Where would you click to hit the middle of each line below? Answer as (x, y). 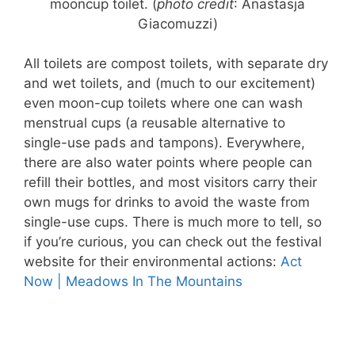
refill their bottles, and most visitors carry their (170, 183)
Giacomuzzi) (177, 23)
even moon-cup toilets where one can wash (163, 103)
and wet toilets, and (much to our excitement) (170, 84)
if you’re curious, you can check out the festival (173, 242)
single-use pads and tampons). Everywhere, (164, 143)
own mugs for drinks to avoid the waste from (167, 202)
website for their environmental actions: (152, 262)
